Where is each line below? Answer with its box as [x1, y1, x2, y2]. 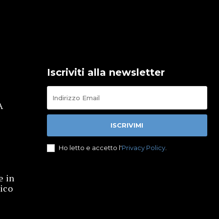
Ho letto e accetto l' [58, 143, 122, 152]
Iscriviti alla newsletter [46, 66, 165, 78]
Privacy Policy [121, 143, 165, 152]
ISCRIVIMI [110, 121, 144, 129]
